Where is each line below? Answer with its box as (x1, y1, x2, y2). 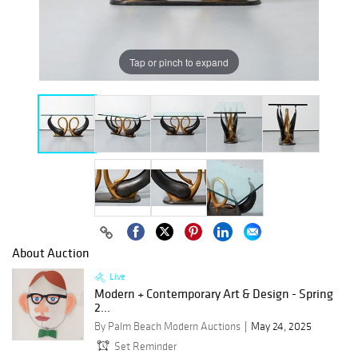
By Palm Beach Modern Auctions (94, 320, 241, 334)
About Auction (12, 245, 89, 261)
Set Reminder (114, 340, 177, 354)
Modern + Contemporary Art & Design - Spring (94, 285, 333, 302)
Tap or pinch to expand (129, 54, 229, 69)
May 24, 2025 (251, 320, 312, 334)
